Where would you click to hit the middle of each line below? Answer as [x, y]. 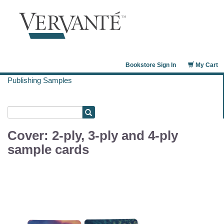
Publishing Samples [40, 80]
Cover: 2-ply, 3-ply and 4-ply [93, 135]
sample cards [48, 149]
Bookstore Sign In [151, 65]
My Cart [206, 65]
